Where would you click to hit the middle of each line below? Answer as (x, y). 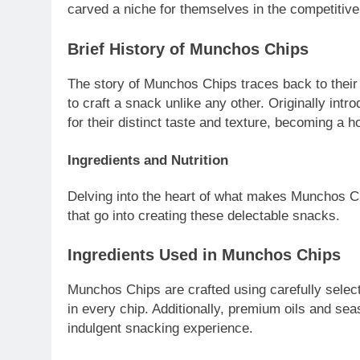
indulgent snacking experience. (160, 329)
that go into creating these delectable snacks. (204, 215)
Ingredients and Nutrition (148, 161)
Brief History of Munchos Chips (188, 49)
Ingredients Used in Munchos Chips (204, 255)
